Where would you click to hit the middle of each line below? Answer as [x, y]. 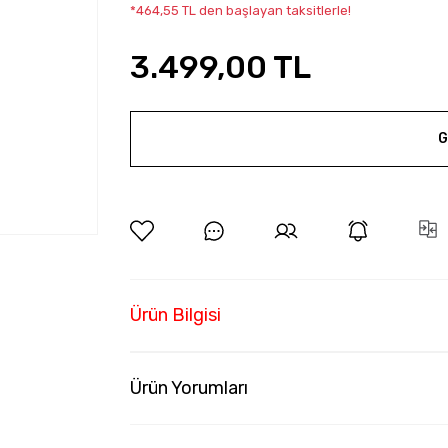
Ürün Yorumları [188, 388]
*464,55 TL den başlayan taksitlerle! [240, 10]
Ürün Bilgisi [175, 315]
